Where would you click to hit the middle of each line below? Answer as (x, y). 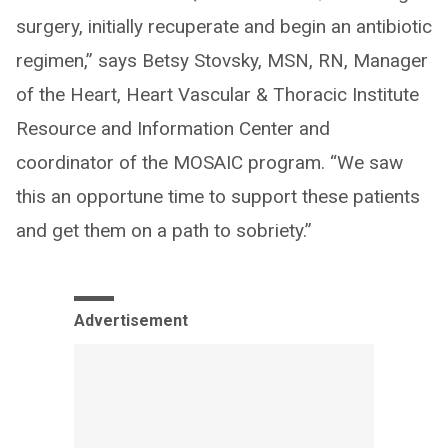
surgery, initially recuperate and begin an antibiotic (224, 27)
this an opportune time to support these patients (218, 197)
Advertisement (131, 321)
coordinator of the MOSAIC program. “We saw (209, 163)
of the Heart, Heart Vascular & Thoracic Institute (217, 95)
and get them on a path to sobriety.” (164, 231)
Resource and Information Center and (173, 129)
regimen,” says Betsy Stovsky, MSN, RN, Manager (222, 61)
